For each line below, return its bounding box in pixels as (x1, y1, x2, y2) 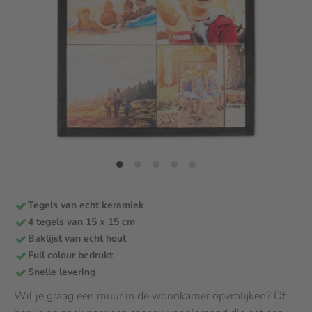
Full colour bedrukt (28, 249, 113, 262)
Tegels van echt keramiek (28, 198, 144, 212)
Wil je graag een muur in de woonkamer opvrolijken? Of (14, 288, 286, 304)
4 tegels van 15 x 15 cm (28, 215, 135, 228)
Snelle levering (28, 265, 95, 279)
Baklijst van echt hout (28, 232, 126, 245)
